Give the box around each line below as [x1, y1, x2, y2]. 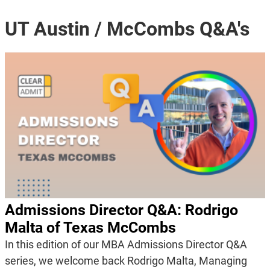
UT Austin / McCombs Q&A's [4, 17, 250, 40]
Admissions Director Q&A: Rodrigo [4, 201, 238, 219]
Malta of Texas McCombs [4, 219, 176, 237]
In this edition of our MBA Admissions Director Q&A [4, 238, 247, 251]
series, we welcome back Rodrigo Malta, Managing [4, 254, 247, 268]
